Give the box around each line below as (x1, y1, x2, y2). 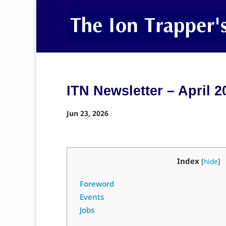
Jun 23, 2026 (67, 108, 108, 118)
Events (80, 192, 104, 202)
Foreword (80, 179, 115, 189)
